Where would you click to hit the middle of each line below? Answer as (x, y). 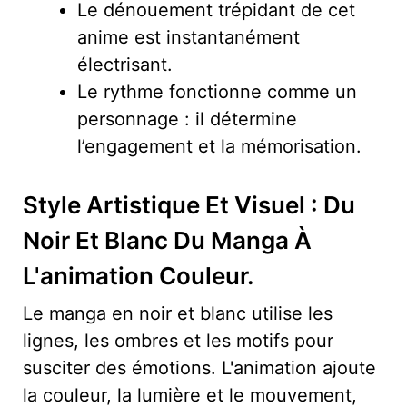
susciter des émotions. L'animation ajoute (199, 367)
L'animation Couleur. (139, 275)
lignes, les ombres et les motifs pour (178, 340)
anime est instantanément (189, 37)
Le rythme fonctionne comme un (217, 91)
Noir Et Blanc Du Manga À (167, 240)
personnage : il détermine (187, 119)
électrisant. (125, 64)
